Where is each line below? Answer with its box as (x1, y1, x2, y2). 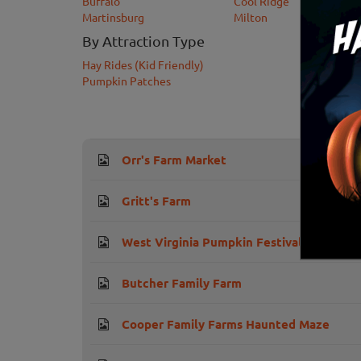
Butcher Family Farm (122, 275, 242, 292)
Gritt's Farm (122, 193, 191, 210)
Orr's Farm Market (122, 151, 226, 168)
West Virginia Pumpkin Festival (122, 234, 302, 251)
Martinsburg (82, 10, 144, 25)
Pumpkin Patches (82, 73, 171, 89)
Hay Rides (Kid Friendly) (82, 57, 204, 73)
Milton (233, 10, 268, 25)
